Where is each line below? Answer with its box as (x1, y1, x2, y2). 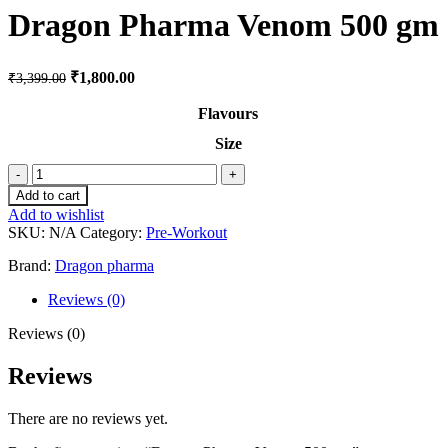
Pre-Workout (146, 223, 227, 241)
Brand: (8, 256, 55, 274)
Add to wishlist (8, 205, 104, 223)
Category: (80, 223, 142, 241)
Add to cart (16, 187, 80, 203)
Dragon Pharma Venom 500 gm (8, 7, 439, 44)
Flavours (198, 104, 258, 122)
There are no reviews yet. (8, 409, 168, 427)
